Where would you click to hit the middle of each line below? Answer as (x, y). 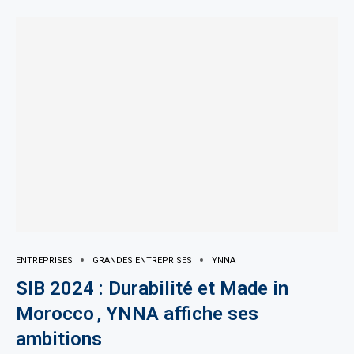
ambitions (64, 339)
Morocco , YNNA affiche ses (137, 313)
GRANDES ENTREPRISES (142, 260)
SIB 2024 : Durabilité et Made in (152, 288)
